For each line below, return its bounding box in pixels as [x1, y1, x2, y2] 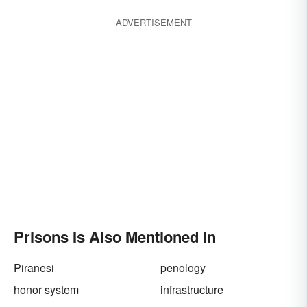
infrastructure [160, 282, 223, 297]
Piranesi [14, 260, 54, 275]
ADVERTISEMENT [115, 16, 192, 29]
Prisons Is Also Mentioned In [14, 225, 216, 247]
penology [160, 260, 206, 275]
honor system [14, 282, 79, 297]
